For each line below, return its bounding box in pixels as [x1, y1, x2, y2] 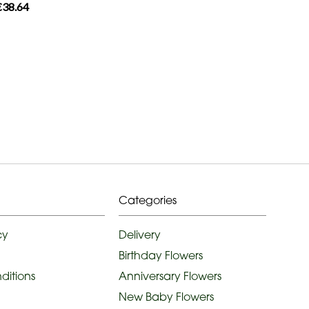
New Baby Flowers [119, 289, 214, 303]
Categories [119, 192, 177, 207]
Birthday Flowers [119, 248, 203, 262]
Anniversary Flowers [119, 268, 221, 283]
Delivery [119, 227, 161, 241]
